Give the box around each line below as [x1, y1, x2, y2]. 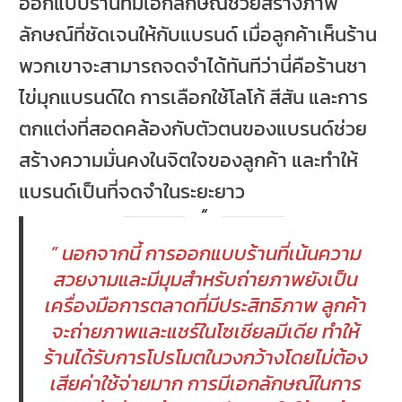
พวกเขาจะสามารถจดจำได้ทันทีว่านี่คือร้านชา [19, 51, 367, 82]
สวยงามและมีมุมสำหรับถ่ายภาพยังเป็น [54, 264, 359, 294]
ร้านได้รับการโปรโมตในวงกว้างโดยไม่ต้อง [44, 342, 369, 372]
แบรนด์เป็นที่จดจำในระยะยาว [19, 177, 245, 207]
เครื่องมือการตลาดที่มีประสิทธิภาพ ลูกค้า [45, 290, 368, 320]
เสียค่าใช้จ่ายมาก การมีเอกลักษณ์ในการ [50, 368, 363, 398]
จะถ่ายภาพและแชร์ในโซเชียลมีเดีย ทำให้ [52, 316, 361, 346]
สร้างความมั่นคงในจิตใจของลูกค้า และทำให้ [19, 145, 358, 176]
